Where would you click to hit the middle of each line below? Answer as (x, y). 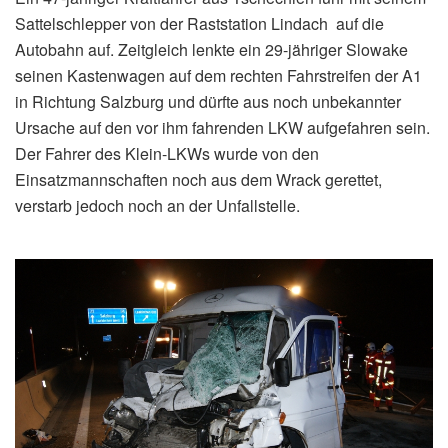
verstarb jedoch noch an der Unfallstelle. (157, 205)
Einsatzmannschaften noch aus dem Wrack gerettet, (198, 179)
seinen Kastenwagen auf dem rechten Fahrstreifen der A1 (218, 75)
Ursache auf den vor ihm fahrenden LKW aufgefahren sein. (222, 127)
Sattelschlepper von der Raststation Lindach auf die (199, 23)
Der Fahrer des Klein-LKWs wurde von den (167, 153)
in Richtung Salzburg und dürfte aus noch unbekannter (208, 101)
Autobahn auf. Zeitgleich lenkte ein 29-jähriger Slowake (211, 49)
